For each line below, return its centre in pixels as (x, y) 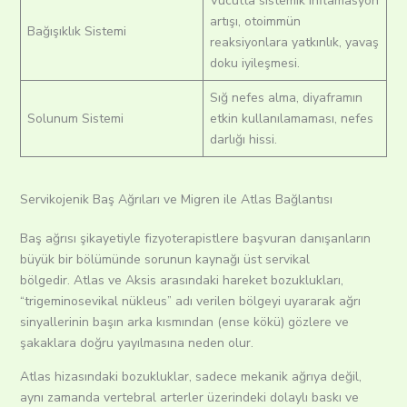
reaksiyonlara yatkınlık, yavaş (294, 43)
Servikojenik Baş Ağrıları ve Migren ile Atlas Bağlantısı (176, 200)
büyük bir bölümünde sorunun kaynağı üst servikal (164, 260)
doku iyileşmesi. (254, 64)
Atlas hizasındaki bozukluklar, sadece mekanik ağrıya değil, (190, 377)
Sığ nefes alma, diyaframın (286, 98)
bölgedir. (45, 281)
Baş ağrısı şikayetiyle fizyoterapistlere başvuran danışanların (195, 239)
